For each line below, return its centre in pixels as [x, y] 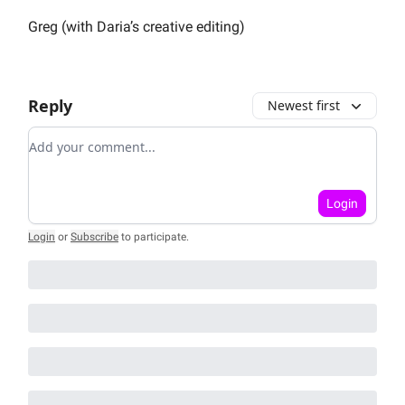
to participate [154, 236]
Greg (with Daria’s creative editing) [137, 26]
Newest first [304, 105]
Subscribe [94, 236]
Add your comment [94, 137]
